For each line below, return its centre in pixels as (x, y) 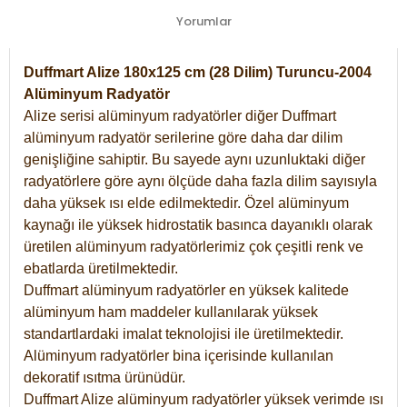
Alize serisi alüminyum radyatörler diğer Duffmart (180, 115)
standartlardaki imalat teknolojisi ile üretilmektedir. (184, 333)
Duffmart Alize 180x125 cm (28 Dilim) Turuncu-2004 (198, 72)
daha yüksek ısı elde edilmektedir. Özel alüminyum (186, 203)
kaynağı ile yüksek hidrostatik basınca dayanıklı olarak (198, 224)
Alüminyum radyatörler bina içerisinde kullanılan (179, 355)
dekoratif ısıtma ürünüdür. (104, 377)
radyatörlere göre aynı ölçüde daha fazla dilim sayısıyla (200, 181)
